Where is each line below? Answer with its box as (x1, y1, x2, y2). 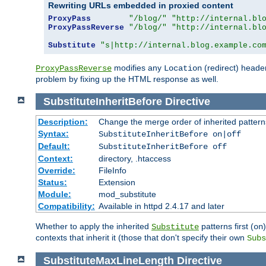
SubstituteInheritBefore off (98, 142, 227, 152)
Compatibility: (37, 201, 95, 211)
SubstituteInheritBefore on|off (98, 129, 241, 140)
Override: (37, 166, 75, 176)
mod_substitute (98, 189, 156, 199)
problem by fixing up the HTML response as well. (36, 74, 218, 84)
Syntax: (37, 129, 69, 139)
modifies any (112, 62, 164, 72)
